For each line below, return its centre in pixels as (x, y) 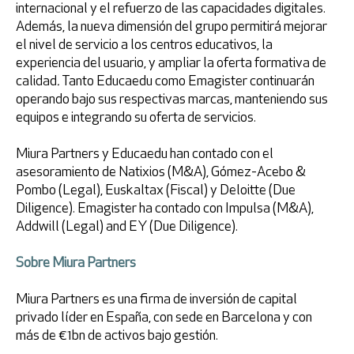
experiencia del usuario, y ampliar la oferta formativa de (171, 64)
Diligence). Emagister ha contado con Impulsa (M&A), (165, 209)
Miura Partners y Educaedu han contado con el (145, 154)
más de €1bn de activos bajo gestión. (117, 336)
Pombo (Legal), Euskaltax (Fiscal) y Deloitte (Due (156, 191)
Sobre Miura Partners (76, 264)
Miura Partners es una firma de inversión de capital (156, 300)
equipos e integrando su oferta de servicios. (136, 118)
